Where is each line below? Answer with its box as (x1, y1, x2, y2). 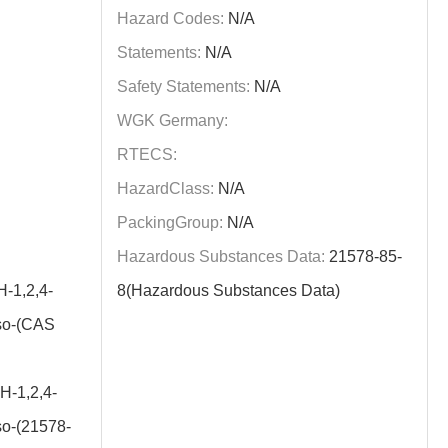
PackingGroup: (117, 214, 224, 231)
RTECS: (117, 146, 178, 163)
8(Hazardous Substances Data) (117, 282, 341, 299)
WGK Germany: (117, 112, 229, 129)
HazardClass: (117, 180, 215, 197)
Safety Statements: (117, 78, 251, 95)
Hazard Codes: (117, 10, 225, 27)
